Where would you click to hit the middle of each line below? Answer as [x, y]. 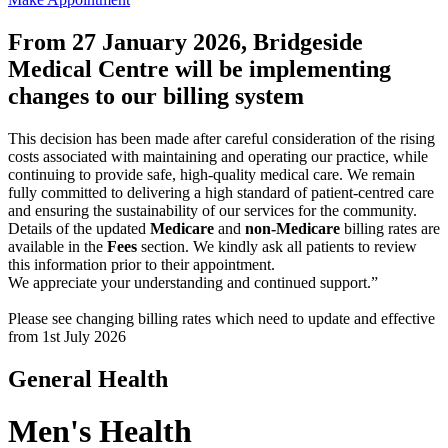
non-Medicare [292, 228]
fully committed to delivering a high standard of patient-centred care [221, 192]
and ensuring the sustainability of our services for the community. [212, 210]
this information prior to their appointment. [141, 264]
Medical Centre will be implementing [199, 68]
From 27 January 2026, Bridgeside [185, 41]
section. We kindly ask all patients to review [277, 246]
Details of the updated [79, 228]
